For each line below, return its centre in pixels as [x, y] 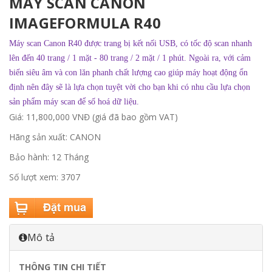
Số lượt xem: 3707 [45, 177]
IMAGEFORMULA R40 [85, 23]
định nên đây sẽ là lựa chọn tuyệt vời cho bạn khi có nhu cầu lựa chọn [130, 87]
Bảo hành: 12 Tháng [49, 157]
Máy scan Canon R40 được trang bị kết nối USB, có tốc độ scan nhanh [131, 43]
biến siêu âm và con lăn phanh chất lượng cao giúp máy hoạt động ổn [128, 73]
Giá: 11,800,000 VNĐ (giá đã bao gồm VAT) [93, 117]
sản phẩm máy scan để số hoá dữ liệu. [74, 102]
